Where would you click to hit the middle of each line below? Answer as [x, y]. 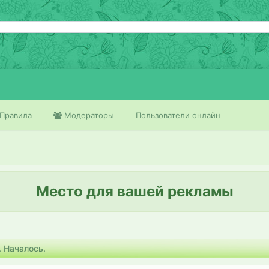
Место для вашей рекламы [134, 191]
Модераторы [88, 115]
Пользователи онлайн [178, 115]
